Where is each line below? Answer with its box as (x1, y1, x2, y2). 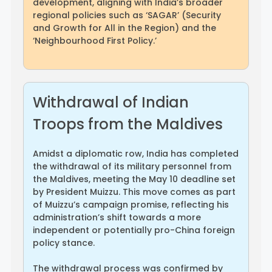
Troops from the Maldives (33, 114, 223, 134)
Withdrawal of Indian (33, 92, 189, 112)
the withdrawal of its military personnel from (33, 160, 231, 172)
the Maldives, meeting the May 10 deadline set (33, 172, 236, 185)
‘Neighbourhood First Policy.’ (33, 34, 157, 47)
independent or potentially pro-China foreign (33, 223, 235, 236)
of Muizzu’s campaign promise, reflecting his (33, 198, 229, 211)
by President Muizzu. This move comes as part (33, 185, 236, 198)
